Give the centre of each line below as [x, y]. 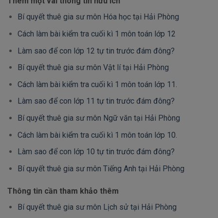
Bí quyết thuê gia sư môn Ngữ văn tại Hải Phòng [99, 118]
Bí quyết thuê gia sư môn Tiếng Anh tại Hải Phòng [101, 168]
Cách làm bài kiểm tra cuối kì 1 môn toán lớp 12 [96, 34]
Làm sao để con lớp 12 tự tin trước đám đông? [96, 51]
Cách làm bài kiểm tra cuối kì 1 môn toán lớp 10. [97, 135]
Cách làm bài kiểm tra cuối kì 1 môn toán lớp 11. [97, 84]
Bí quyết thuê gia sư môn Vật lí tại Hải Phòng [93, 68]
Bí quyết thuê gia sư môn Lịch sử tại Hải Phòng [97, 207]
